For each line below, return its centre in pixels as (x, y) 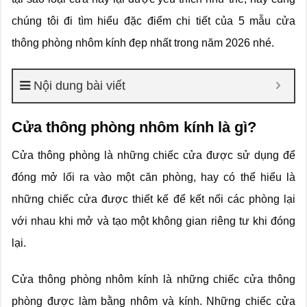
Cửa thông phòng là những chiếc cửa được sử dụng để (153, 155)
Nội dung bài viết (79, 85)
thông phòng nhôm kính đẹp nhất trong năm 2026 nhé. (143, 42)
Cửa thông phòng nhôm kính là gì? (134, 127)
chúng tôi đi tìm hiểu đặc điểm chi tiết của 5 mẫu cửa (153, 21)
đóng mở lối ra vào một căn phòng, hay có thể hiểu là (153, 177)
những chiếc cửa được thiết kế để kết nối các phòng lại (153, 199)
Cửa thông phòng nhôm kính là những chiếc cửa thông (153, 279)
